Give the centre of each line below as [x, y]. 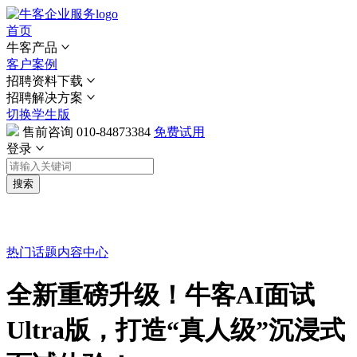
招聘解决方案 [45, 98]
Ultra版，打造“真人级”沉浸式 [176, 330]
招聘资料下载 [45, 81]
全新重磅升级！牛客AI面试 [161, 295]
